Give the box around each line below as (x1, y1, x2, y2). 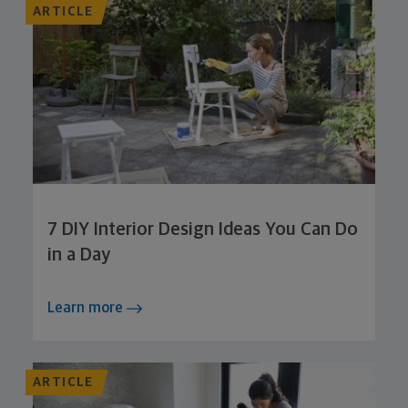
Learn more (47, 301, 127, 316)
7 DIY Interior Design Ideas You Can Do (47, 220, 358, 240)
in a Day (47, 246, 110, 265)
